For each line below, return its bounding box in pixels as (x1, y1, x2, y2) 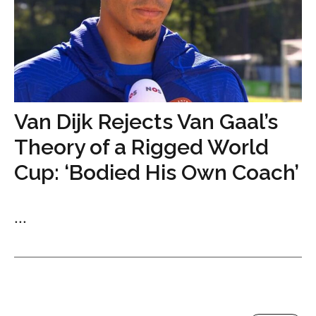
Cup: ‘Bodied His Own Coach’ (14, 160, 299, 185)
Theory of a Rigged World (14, 135, 269, 159)
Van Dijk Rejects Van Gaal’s (14, 109, 278, 134)
